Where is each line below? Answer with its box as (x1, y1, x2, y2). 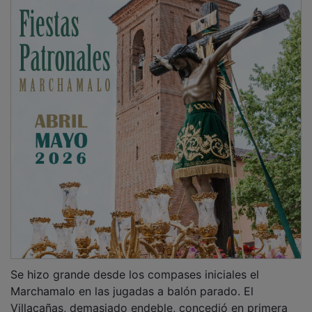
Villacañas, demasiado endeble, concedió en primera (10, 291, 288, 306)
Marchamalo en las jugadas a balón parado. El (10, 274, 253, 289)
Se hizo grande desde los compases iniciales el (10, 258, 259, 272)
